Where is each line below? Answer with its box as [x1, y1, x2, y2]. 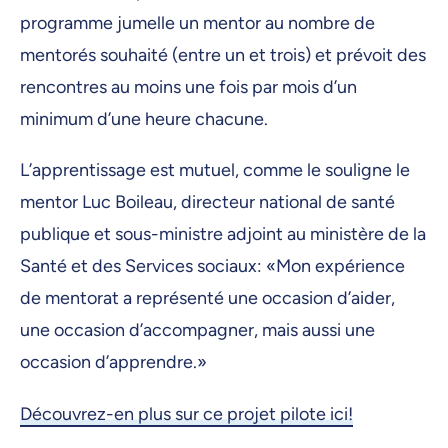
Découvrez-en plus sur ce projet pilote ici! [20, 402, 353, 425]
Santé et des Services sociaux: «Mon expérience [20, 255, 405, 278]
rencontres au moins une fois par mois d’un [20, 76, 357, 99]
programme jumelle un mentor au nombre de [20, 12, 375, 35]
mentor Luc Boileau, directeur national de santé [20, 191, 395, 214]
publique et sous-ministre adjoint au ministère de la [20, 223, 426, 246]
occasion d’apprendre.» [20, 351, 207, 374]
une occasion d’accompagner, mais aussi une [20, 319, 375, 342]
